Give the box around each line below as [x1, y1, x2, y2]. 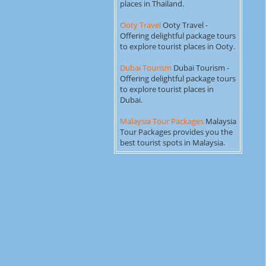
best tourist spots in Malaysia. [120, 137, 225, 148]
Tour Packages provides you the [120, 126, 233, 137]
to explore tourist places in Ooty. [120, 41, 235, 52]
